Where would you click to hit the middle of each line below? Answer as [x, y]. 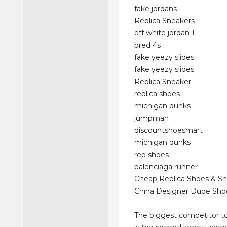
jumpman [152, 118]
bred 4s [148, 45]
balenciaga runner [166, 167]
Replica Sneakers [165, 21]
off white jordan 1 [165, 33]
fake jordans [156, 9]
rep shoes [152, 155]
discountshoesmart [169, 130]
